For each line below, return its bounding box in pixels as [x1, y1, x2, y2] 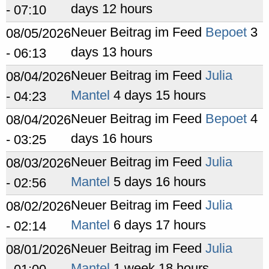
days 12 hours [71, 1, 153, 16]
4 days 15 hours [110, 88, 206, 103]
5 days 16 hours [110, 174, 206, 189]
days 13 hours [71, 44, 153, 59]
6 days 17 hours [110, 217, 206, 232]
